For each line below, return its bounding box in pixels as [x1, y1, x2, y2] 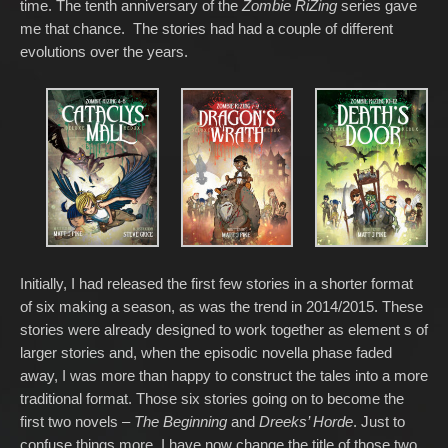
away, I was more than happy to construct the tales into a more [20, 366, 428, 384]
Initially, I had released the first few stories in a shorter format [20, 274, 413, 292]
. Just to [353, 412, 405, 430]
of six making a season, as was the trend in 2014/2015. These [20, 297, 423, 315]
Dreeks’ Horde [259, 412, 353, 430]
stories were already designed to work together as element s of [20, 320, 428, 338]
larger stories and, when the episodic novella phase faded [20, 343, 392, 361]
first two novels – [20, 412, 130, 430]
